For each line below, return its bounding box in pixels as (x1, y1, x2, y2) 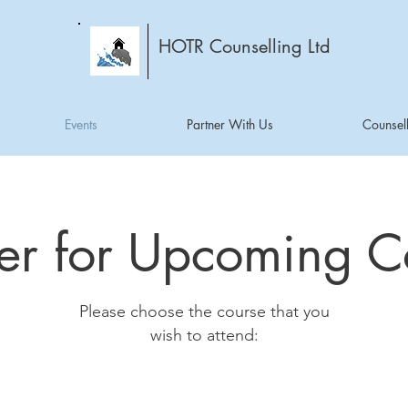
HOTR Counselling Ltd (158, 35, 331, 58)
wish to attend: (149, 325, 259, 345)
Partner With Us (187, 116, 273, 133)
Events (65, 116, 97, 133)
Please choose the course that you (78, 301, 330, 321)
